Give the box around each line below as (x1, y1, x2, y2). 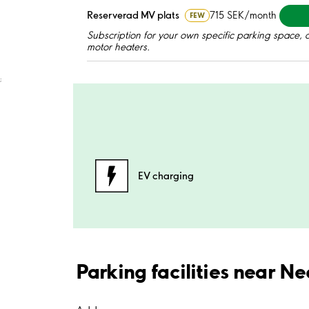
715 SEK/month (209, 9, 277, 22)
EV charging (138, 170, 194, 183)
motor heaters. (87, 40, 150, 53)
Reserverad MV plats (87, 9, 179, 22)
